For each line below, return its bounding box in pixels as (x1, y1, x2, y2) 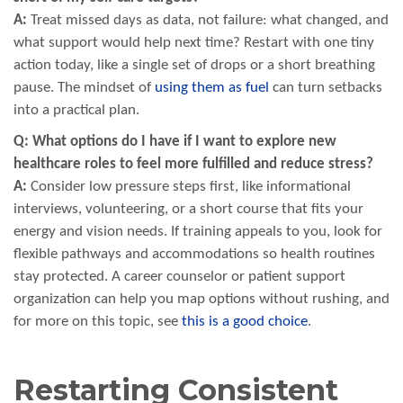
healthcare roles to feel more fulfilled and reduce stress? (13, 157, 373, 173)
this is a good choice (182, 314, 308, 330)
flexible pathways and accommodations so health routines (13, 246, 375, 263)
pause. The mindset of (13, 80, 155, 96)
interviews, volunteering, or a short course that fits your (13, 201, 363, 218)
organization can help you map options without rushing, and (13, 291, 390, 308)
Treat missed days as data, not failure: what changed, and (27, 13, 389, 29)
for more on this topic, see (13, 314, 182, 330)
